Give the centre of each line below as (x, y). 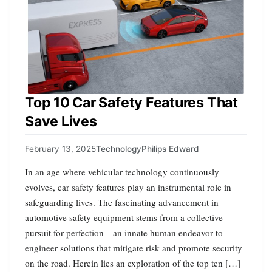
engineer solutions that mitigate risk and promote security (134, 247)
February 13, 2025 (60, 148)
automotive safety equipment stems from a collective (124, 217)
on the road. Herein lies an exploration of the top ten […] (133, 263)
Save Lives (61, 122)
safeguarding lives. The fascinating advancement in (122, 202)
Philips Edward (170, 148)
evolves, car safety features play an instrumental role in (128, 187)
